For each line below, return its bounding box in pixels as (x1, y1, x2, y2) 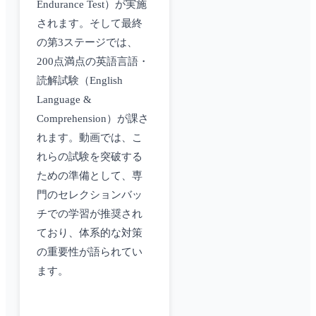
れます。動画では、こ (37, 132, 142, 144)
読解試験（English (37, 75, 123, 87)
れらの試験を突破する (37, 151, 142, 163)
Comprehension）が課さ (37, 113, 149, 125)
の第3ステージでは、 (37, 37, 138, 49)
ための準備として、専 (37, 170, 142, 182)
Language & (37, 94, 92, 106)
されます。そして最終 (37, 18, 142, 30)
